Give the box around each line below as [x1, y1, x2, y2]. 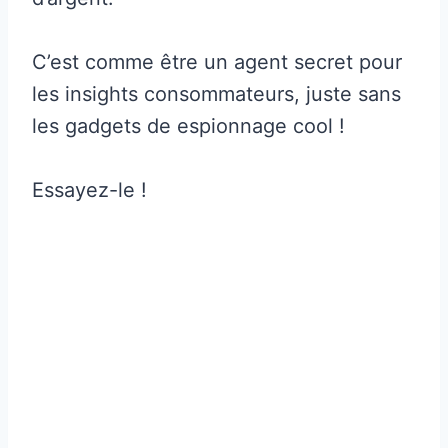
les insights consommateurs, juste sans [32, 82, 401, 107]
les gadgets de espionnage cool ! [32, 114, 345, 139]
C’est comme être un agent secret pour [32, 50, 402, 75]
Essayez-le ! [32, 178, 147, 203]
